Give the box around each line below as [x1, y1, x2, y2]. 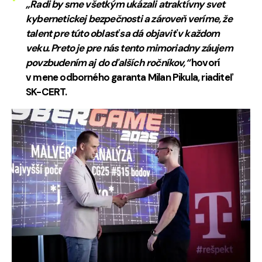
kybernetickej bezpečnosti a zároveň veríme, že [26, 12, 232, 25]
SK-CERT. [26, 85, 67, 98]
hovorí [189, 56, 220, 69]
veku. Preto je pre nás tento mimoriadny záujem [26, 41, 233, 54]
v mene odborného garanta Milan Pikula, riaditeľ [26, 70, 233, 84]
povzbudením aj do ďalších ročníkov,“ [26, 56, 189, 69]
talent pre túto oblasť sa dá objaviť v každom [26, 26, 220, 40]
